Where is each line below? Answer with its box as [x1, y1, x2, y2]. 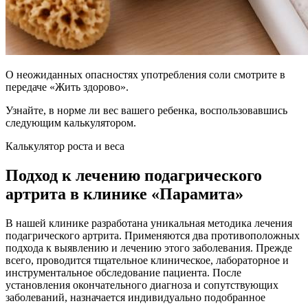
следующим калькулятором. [5, 116, 136, 129]
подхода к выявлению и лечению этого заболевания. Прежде [5, 241, 292, 254]
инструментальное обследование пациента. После [5, 266, 241, 278]
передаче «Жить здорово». [5, 80, 129, 93]
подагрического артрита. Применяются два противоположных [5, 229, 300, 241]
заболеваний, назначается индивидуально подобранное [5, 291, 265, 303]
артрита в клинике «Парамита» [5, 184, 243, 203]
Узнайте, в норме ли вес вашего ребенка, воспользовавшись [5, 104, 287, 116]
